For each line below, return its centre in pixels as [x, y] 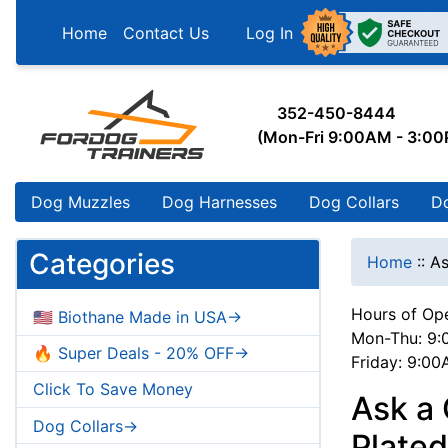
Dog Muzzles [80, 202]
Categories [102, 264]
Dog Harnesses [219, 202]
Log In [267, 32]
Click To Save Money [113, 389]
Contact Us [166, 32]
